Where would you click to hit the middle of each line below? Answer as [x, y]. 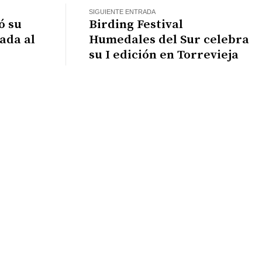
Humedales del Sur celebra [169, 40]
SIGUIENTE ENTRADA [123, 12]
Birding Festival [136, 25]
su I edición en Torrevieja [164, 55]
